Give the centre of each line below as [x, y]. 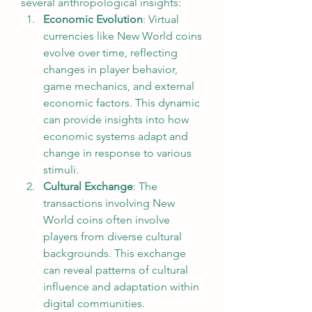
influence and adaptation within [121, 287]
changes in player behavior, [110, 69]
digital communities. [94, 303]
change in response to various [117, 153]
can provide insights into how [116, 119]
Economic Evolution [93, 19]
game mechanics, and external [119, 86]
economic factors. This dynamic [122, 103]
